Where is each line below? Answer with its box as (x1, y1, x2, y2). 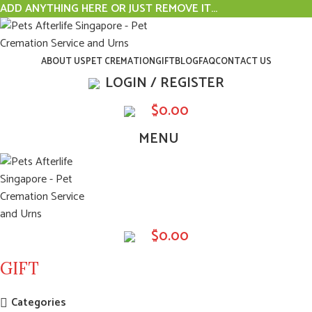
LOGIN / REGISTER (104, 72, 224, 95)
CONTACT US (214, 54, 272, 69)
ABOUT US (40, 54, 86, 69)
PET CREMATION (85, 54, 155, 69)
